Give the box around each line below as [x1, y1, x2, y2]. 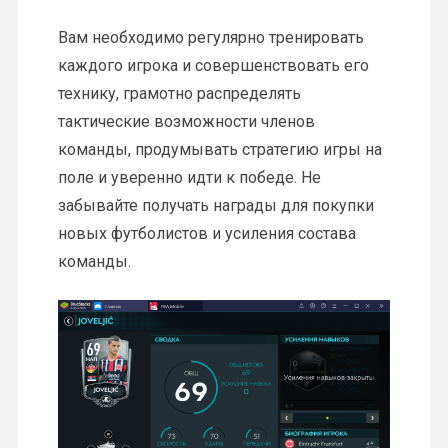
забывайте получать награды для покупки [57, 196, 374, 216]
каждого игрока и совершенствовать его [57, 56, 369, 76]
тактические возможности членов [57, 112, 315, 132]
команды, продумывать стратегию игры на [57, 140, 382, 160]
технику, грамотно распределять [57, 84, 301, 104]
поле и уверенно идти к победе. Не [57, 168, 321, 188]
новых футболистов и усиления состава [57, 224, 356, 244]
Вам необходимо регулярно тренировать [57, 28, 364, 48]
